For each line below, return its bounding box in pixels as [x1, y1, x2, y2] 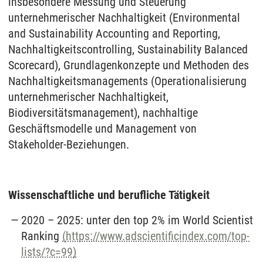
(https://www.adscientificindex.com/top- [62, 229, 250, 243]
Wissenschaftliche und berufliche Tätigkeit [8, 188, 210, 202]
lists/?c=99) [21, 245, 77, 259]
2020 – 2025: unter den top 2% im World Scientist [21, 213, 254, 227]
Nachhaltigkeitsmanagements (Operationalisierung [8, 74, 247, 88]
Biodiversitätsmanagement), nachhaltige [8, 106, 198, 120]
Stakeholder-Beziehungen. [8, 137, 129, 151]
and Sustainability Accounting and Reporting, [8, 26, 220, 41]
